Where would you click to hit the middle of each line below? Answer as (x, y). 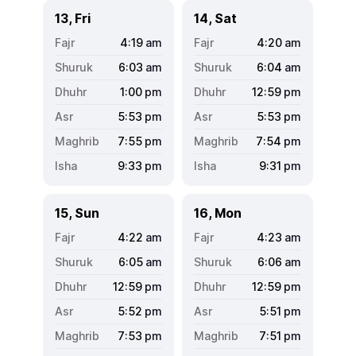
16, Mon (218, 213)
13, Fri (73, 18)
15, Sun (77, 213)
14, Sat (215, 18)
